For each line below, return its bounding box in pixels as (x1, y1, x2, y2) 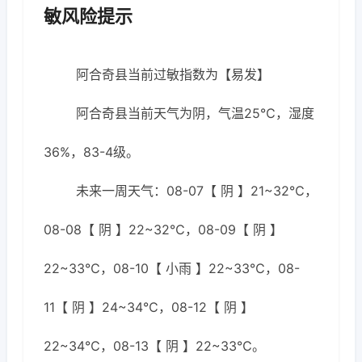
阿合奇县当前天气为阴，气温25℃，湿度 (76, 105, 314, 121)
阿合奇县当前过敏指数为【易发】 (76, 66, 270, 82)
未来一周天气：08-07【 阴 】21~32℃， (76, 183, 318, 199)
